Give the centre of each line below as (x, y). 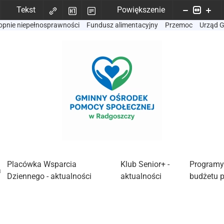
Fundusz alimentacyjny (122, 25)
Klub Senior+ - (145, 164)
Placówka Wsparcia (42, 164)
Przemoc (179, 25)
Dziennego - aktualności (49, 176)
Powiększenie (141, 10)
